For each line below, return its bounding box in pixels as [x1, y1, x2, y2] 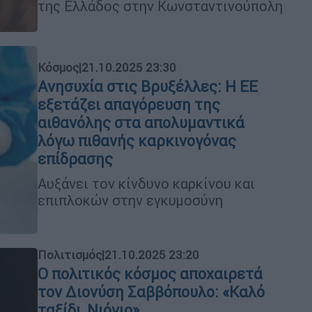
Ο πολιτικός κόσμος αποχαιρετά [38, 265, 263, 283]
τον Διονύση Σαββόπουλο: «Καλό [38, 283, 265, 302]
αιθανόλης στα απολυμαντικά [38, 113, 244, 132]
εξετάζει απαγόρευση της [38, 95, 220, 114]
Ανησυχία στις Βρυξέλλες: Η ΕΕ [38, 77, 258, 96]
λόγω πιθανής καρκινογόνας [38, 131, 236, 150]
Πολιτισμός [38, 247, 102, 263]
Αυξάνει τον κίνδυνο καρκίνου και [38, 174, 255, 192]
